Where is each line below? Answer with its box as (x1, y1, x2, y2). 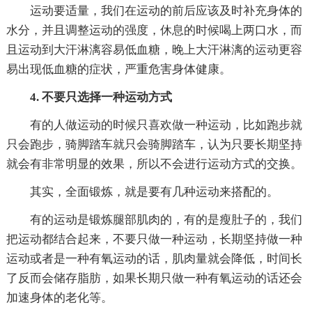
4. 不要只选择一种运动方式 (29, 90, 172, 104)
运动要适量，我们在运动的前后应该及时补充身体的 (29, 3, 302, 17)
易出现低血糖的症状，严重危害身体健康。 (6, 62, 231, 76)
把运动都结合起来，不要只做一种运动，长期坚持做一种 (6, 232, 302, 246)
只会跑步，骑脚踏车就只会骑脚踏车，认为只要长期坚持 (6, 137, 302, 151)
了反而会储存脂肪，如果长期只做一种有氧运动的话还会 (6, 271, 302, 285)
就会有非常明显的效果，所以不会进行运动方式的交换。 (6, 157, 302, 171)
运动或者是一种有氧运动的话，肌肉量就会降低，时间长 (6, 251, 302, 265)
